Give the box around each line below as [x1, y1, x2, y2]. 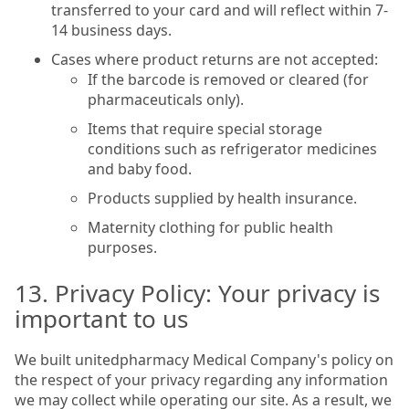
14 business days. [51, 19, 172, 40]
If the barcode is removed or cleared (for [88, 68, 369, 89]
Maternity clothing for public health [88, 216, 333, 237]
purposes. [88, 236, 157, 257]
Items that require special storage [88, 118, 322, 139]
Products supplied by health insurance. [88, 187, 357, 208]
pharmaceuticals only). [88, 89, 244, 110]
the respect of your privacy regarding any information [15, 369, 388, 390]
